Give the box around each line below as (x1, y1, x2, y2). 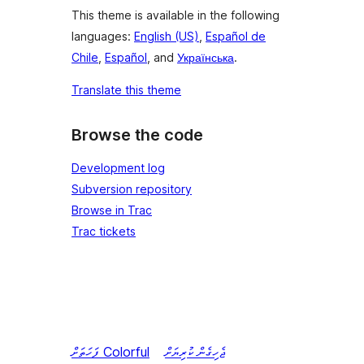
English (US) (134, 28, 199, 43)
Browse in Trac (71, 203, 152, 218)
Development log (71, 161, 165, 175)
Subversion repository (71, 182, 192, 197)
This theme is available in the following (71, 7, 279, 22)
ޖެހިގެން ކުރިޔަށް (164, 344, 225, 361)
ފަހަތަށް (71, 344, 99, 361)
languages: (71, 28, 134, 43)
